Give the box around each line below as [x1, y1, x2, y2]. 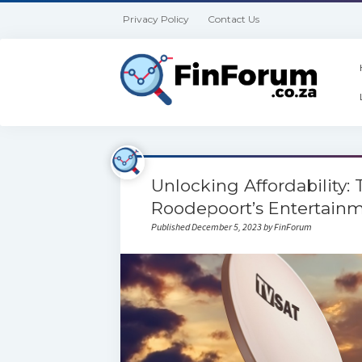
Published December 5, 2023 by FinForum [150, 221, 312, 233]
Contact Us [208, 13, 260, 25]
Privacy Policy [123, 13, 190, 25]
